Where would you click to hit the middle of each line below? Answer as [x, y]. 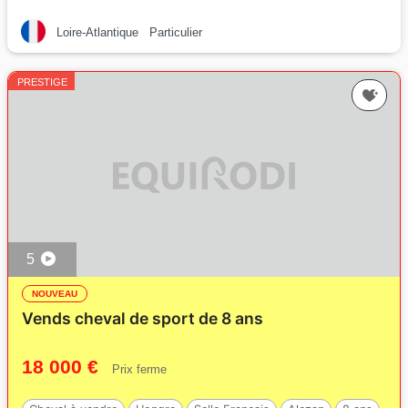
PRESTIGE [42, 82]
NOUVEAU [55, 294]
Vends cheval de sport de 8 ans [143, 318]
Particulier [176, 32]
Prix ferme [139, 369]
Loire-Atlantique [97, 32]
